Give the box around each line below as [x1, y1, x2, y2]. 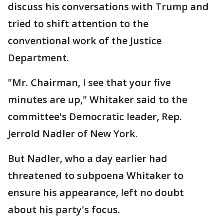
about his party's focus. [8, 203, 120, 217]
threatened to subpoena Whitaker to [8, 169, 183, 182]
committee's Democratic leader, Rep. [8, 110, 182, 124]
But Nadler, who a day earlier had [8, 152, 167, 165]
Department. [8, 51, 69, 65]
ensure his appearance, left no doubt [8, 186, 184, 200]
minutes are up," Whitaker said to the [8, 93, 187, 107]
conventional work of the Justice [8, 34, 162, 48]
